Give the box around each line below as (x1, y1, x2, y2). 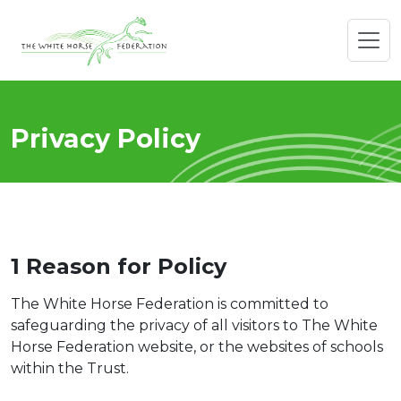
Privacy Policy (11, 122, 200, 154)
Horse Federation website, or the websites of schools (11, 337, 383, 355)
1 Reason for (11, 252, 158, 279)
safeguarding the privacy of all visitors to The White (11, 316, 378, 334)
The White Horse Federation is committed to (11, 294, 328, 312)
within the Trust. (11, 359, 129, 377)
